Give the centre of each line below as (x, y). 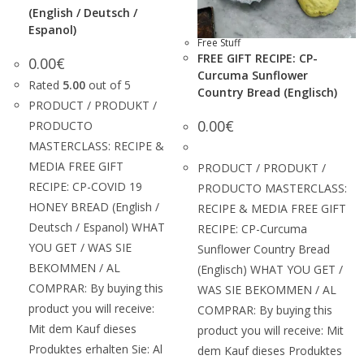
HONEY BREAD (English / (94, 207)
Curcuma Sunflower (253, 75)
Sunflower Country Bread (264, 249)
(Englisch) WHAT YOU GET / (270, 269)
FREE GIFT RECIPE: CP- (258, 58)
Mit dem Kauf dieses (82, 329)
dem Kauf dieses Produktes (270, 351)
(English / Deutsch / (83, 13)
